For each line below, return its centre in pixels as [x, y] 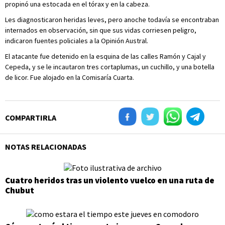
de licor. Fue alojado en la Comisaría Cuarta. [70, 77]
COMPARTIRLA [31, 118]
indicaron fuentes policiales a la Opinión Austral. [77, 41]
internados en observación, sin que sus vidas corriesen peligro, [101, 30]
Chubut [20, 191]
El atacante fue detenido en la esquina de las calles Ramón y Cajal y [105, 56]
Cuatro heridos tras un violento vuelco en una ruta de [110, 181]
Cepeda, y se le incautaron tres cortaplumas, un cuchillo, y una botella [110, 67]
